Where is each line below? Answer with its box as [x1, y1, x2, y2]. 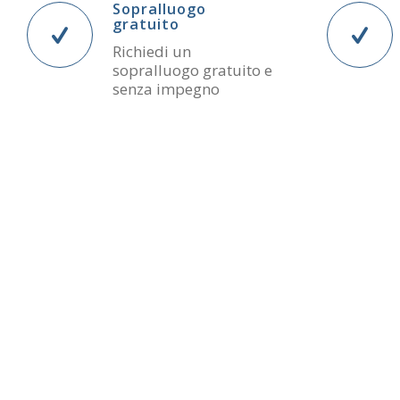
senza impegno [112, 79, 220, 100]
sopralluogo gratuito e [112, 60, 272, 81]
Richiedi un [112, 41, 191, 62]
